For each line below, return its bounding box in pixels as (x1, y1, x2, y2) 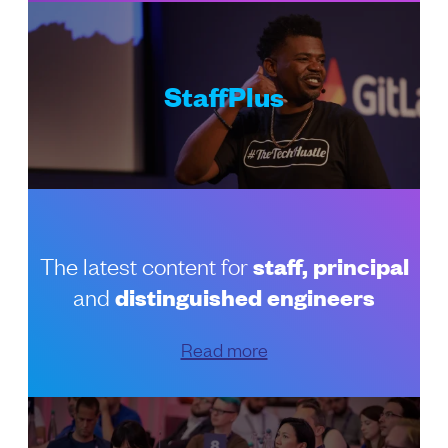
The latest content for (39, 249, 253, 280)
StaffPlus (164, 76, 284, 114)
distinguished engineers (110, 280, 375, 312)
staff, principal (252, 249, 409, 281)
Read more (180, 336, 268, 361)
